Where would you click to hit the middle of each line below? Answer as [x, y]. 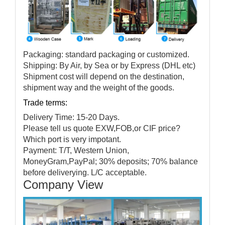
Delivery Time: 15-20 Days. [71, 118]
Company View [63, 185]
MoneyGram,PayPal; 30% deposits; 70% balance [110, 162]
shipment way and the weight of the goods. [99, 88]
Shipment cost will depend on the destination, [104, 77]
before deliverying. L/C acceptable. [85, 173]
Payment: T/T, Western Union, [76, 151]
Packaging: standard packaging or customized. [106, 55]
